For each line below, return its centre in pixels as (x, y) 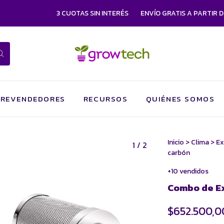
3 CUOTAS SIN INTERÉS (79, 13)
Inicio (175, 142)
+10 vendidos (188, 171)
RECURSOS (105, 99)
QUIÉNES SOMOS (180, 99)
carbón (178, 153)
